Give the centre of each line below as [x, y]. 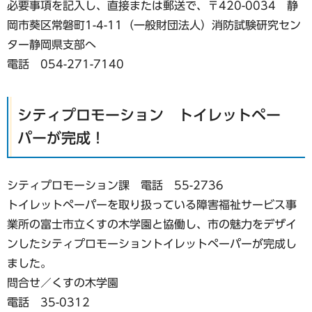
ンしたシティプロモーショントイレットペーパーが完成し [152, 244]
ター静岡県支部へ [52, 44]
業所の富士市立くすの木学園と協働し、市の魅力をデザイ [152, 225]
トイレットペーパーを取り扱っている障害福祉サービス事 [152, 205]
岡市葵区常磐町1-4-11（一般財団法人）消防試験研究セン [154, 25]
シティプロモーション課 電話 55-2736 [115, 186]
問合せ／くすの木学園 [63, 283]
